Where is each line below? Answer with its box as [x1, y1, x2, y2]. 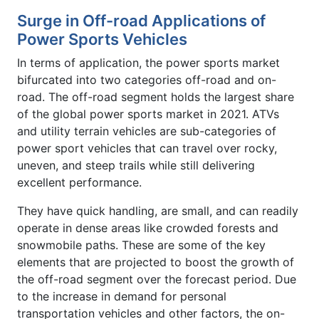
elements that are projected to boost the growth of [17, 255, 294, 270]
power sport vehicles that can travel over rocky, [17, 141, 277, 156]
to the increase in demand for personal [17, 289, 226, 304]
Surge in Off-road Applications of [17, 11, 266, 31]
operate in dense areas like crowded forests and [17, 221, 278, 236]
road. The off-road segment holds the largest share [17, 90, 294, 105]
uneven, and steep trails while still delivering [17, 158, 255, 173]
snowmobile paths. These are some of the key [17, 238, 266, 253]
